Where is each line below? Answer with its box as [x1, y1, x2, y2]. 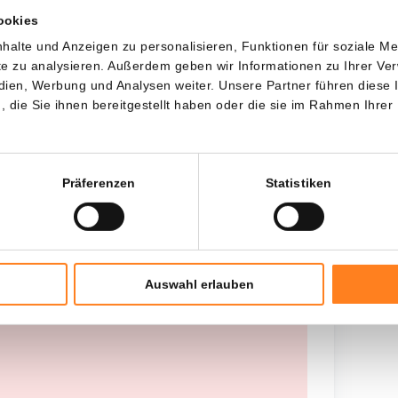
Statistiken [265, 175, 332, 190]
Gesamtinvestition [126, 114, 227, 130]
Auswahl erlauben [144, 277, 254, 292]
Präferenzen [61, 175, 136, 190]
